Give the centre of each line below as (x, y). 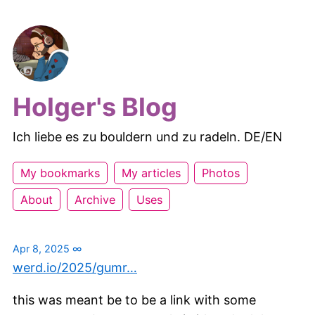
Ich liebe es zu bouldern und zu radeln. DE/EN (148, 137)
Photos (221, 173)
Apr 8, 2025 (41, 249)
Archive (95, 200)
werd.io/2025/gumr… (75, 268)
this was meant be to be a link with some (134, 300)
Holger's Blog (95, 107)
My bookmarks (60, 173)
